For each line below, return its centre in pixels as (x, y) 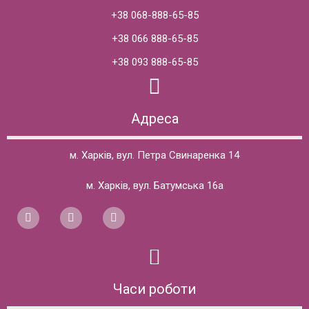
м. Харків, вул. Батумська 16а (154, 185)
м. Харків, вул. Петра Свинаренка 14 (154, 155)
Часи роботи (154, 289)
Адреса (154, 118)
